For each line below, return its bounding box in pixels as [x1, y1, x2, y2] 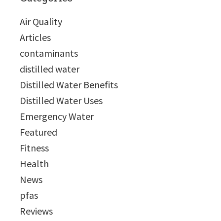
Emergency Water [20, 110, 94, 122]
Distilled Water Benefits [20, 78, 118, 91]
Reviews [20, 205, 53, 217]
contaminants [20, 47, 78, 59]
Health [20, 157, 49, 170]
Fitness [20, 142, 49, 154]
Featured [20, 126, 57, 138]
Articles [20, 31, 51, 43]
